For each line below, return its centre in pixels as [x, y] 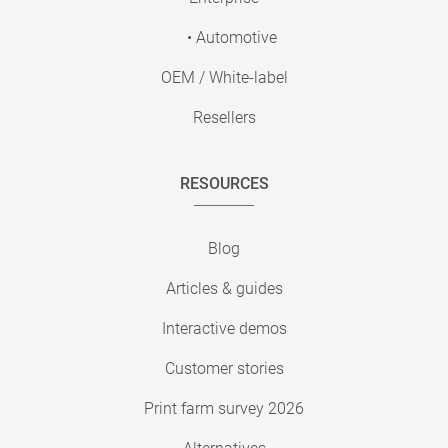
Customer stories [224, 369]
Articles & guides [224, 289]
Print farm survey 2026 [224, 409]
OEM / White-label [224, 78]
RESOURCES [224, 184]
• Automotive [232, 38]
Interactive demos [224, 329]
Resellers [224, 118]
